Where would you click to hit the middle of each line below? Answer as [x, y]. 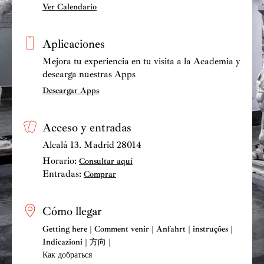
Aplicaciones [74, 44]
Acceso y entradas [87, 127]
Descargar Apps [71, 90]
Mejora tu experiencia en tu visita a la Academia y [141, 61]
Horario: [61, 161]
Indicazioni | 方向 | [77, 242]
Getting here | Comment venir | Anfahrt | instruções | [138, 229]
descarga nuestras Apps [89, 74]
